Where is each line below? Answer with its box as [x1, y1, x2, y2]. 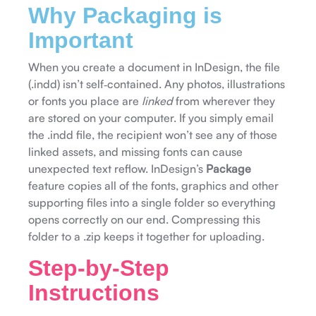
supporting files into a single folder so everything [28, 195, 276, 209]
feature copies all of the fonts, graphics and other [28, 178, 279, 193]
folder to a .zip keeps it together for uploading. [28, 229, 265, 243]
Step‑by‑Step [28, 255, 169, 281]
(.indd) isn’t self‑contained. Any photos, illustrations [28, 76, 285, 91]
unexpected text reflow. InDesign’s [28, 161, 206, 176]
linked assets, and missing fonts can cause [28, 144, 243, 159]
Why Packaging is [28, 2, 222, 28]
